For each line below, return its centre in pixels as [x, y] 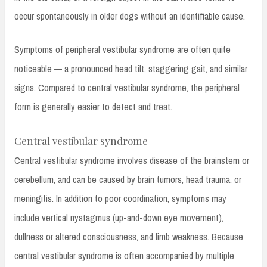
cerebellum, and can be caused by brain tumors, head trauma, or [128, 179]
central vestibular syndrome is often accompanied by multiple [124, 255]
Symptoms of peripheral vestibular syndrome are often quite [122, 49]
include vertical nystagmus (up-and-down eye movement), [119, 217]
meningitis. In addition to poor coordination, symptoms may [120, 198]
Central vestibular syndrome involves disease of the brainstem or [132, 160]
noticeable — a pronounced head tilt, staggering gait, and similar [131, 68]
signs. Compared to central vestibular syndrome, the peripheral [127, 87]
